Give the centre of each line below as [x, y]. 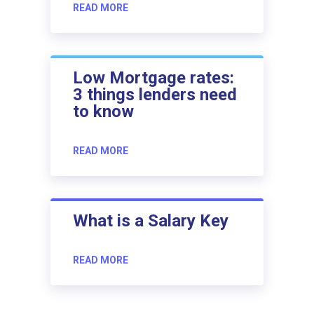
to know [103, 111]
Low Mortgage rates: [153, 77]
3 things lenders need [155, 94]
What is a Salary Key [151, 220]
